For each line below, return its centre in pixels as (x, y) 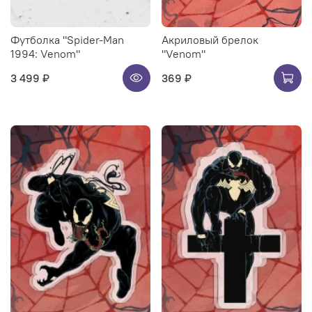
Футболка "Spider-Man (67, 40)
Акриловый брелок (210, 40)
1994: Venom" (45, 54)
